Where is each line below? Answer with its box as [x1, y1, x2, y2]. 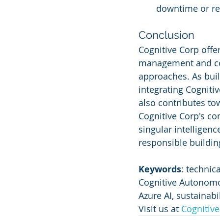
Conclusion [138, 28, 194, 41]
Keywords [138, 163, 181, 175]
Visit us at [138, 203, 181, 215]
